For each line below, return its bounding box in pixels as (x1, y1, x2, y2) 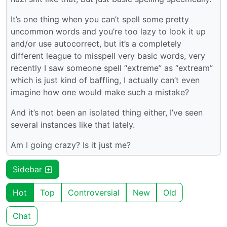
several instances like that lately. (11, 120, 135, 130)
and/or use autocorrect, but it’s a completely (11, 39, 181, 49)
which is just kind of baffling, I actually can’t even (11, 75, 200, 86)
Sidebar (13, 164, 45, 175)
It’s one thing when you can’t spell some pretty (11, 14, 189, 25)
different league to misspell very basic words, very (11, 51, 205, 61)
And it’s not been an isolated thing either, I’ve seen (11, 107, 203, 118)
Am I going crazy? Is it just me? (11, 140, 131, 150)
